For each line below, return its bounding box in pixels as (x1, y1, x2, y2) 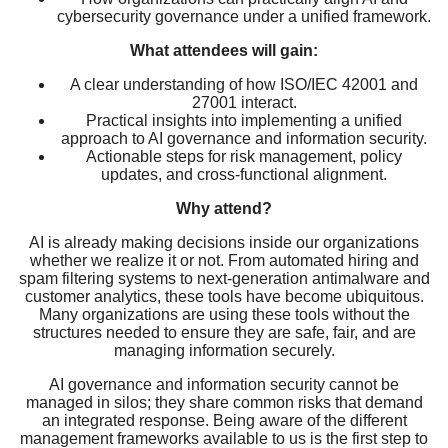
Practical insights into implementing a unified (86, 111, 402, 129)
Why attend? (176, 199, 272, 217)
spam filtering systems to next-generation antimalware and (18, 269, 430, 287)
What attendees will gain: (130, 41, 318, 59)
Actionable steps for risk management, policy (86, 147, 402, 165)
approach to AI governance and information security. (61, 129, 427, 147)
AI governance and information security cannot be (49, 375, 399, 393)
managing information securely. (113, 341, 335, 359)
